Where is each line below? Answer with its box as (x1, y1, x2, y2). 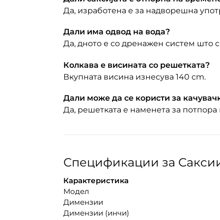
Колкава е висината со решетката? (63, 60, 210, 70)
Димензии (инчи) (63, 208, 129, 218)
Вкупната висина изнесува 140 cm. (63, 72, 206, 82)
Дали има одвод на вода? (63, 27, 170, 37)
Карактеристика (63, 176, 129, 186)
